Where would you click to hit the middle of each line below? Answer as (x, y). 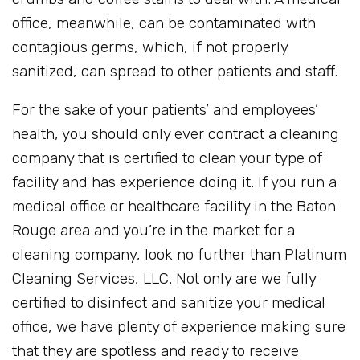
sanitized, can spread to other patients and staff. (175, 72)
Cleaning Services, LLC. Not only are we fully (164, 279)
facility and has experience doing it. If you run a (174, 182)
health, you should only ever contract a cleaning (176, 134)
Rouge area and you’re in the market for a (153, 231)
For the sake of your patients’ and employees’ (165, 110)
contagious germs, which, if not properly (150, 47)
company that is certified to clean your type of (167, 158)
